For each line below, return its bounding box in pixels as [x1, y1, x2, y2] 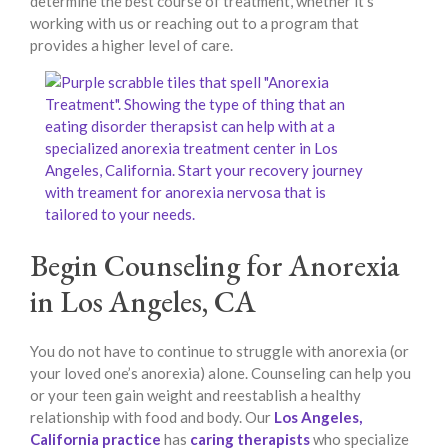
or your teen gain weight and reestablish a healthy [30, 385, 361, 404]
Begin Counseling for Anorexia [30, 245, 400, 285]
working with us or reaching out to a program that [30, 14, 359, 33]
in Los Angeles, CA [30, 281, 256, 321]
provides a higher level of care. [30, 36, 233, 55]
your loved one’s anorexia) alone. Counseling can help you [30, 363, 411, 382]
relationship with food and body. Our [30, 407, 274, 426]
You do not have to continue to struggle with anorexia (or [30, 341, 409, 360]
